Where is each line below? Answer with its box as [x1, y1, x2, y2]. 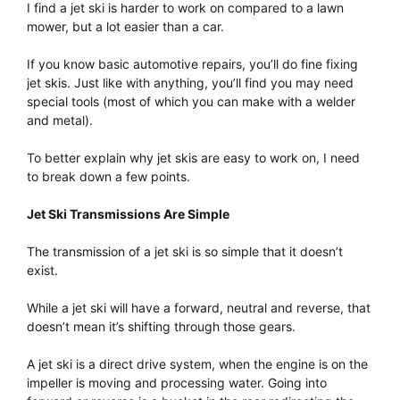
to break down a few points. [27, 169, 190, 184]
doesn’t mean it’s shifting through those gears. [27, 319, 296, 334]
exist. [27, 262, 58, 278]
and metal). [27, 112, 93, 128]
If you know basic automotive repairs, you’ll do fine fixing [27, 56, 358, 71]
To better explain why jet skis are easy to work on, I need [27, 150, 360, 165]
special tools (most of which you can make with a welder [27, 94, 355, 109]
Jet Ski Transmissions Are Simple [27, 206, 229, 221]
